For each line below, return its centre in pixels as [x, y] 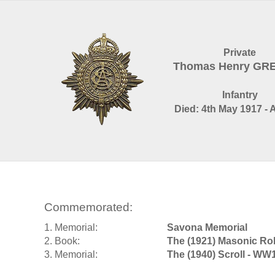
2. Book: [62, 241]
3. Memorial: [71, 255]
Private [240, 53]
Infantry [240, 95]
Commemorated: [88, 207]
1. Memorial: [71, 228]
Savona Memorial [207, 228]
